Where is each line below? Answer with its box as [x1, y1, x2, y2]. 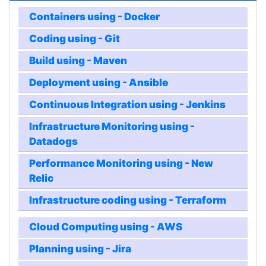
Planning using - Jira [29, 243, 132, 255]
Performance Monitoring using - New [29, 157, 214, 170]
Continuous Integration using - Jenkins [29, 99, 226, 111]
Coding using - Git [29, 33, 121, 45]
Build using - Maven [29, 55, 128, 67]
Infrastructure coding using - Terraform [29, 194, 227, 207]
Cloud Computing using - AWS [29, 221, 183, 233]
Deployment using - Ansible [29, 77, 169, 89]
